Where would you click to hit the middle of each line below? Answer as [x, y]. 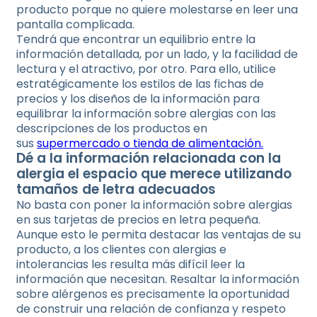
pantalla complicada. [75, 24]
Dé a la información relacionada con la [149, 158]
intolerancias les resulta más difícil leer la [131, 264]
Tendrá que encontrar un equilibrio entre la [136, 39]
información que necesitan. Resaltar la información [158, 279]
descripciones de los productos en [112, 128]
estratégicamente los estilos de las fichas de [140, 84]
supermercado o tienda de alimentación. [150, 143]
